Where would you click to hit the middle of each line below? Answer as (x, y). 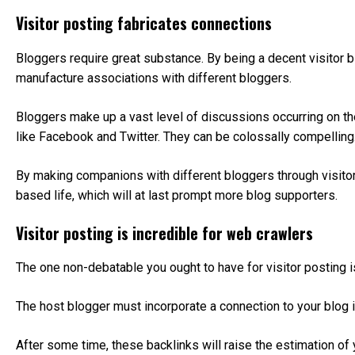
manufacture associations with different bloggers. (154, 78)
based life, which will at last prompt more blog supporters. (177, 195)
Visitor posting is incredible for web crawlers (164, 233)
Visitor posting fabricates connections (144, 24)
